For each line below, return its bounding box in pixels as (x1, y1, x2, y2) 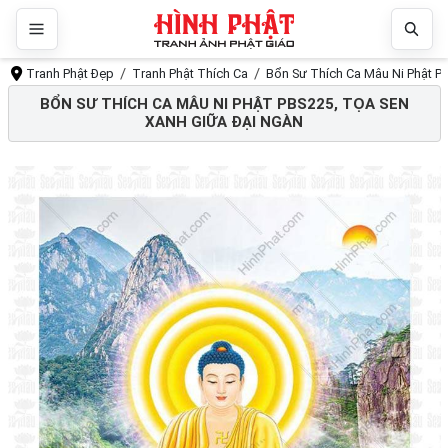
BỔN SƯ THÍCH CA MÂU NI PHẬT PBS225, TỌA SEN (39, 95, 409, 114)
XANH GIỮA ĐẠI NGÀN (145, 113, 303, 132)
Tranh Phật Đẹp (26, 66, 115, 81)
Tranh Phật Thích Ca (132, 66, 249, 81)
